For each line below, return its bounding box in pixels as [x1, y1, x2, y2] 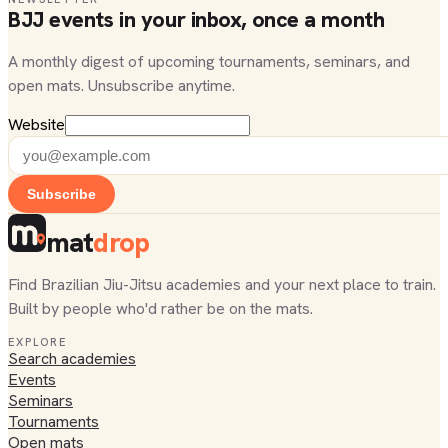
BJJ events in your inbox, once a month [8, 5, 385, 35]
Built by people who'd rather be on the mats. [8, 298, 313, 320]
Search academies [8, 348, 136, 370]
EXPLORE [8, 335, 67, 350]
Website [8, 114, 65, 136]
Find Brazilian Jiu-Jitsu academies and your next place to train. [8, 274, 436, 296]
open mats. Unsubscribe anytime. [8, 75, 235, 97]
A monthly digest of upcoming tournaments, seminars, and [8, 51, 410, 73]
